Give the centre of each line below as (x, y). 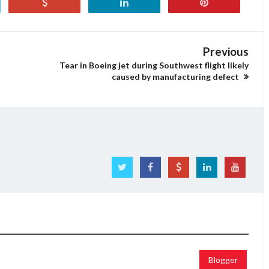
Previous (226, 51)
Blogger (223, 259)
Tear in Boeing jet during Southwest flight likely (154, 65)
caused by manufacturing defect (176, 77)
